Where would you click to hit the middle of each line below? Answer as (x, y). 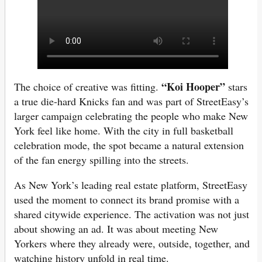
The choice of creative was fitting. (88, 87)
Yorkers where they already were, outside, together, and (132, 244)
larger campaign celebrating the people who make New (131, 116)
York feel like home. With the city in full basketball (124, 131)
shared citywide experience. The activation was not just (132, 214)
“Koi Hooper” (193, 87)
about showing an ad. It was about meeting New (116, 229)
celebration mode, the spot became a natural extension (129, 145)
